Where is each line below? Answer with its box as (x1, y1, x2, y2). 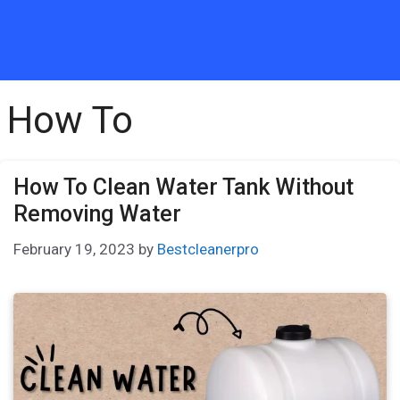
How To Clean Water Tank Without (13, 174, 354, 200)
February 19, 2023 (13, 239, 135, 258)
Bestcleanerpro (157, 239, 259, 258)
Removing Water (13, 201, 181, 227)
